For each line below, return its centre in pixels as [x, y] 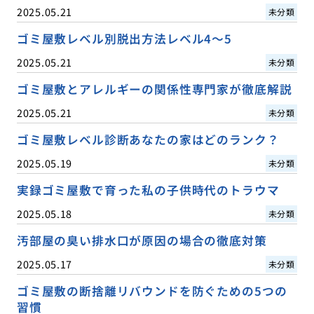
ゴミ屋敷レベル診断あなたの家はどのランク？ [148, 140]
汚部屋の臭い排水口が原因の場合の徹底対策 [142, 241]
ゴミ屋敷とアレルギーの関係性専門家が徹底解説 [154, 89]
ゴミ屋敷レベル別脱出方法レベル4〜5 [124, 39]
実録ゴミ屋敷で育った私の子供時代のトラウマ [148, 190]
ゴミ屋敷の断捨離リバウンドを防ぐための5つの [152, 291]
